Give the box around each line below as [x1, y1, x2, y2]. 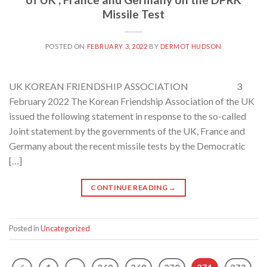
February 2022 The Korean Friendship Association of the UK [9, 95, 254, 107]
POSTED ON [45, 42, 87, 50]
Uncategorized [41, 223, 90, 233]
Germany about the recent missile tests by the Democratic [9, 139, 246, 151]
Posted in [9, 223, 41, 233]
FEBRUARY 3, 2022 [86, 42, 148, 50]
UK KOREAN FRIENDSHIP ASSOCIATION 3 [9, 80, 242, 92]
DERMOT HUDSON [160, 42, 222, 50]
